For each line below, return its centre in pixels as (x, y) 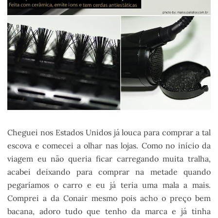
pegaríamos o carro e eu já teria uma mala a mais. (109, 185)
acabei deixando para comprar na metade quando (109, 172)
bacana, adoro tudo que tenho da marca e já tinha (109, 211)
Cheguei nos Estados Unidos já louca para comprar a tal (109, 132)
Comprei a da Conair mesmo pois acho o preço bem (109, 198)
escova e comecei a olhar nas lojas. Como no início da (109, 145)
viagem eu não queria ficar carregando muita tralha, (109, 158)
